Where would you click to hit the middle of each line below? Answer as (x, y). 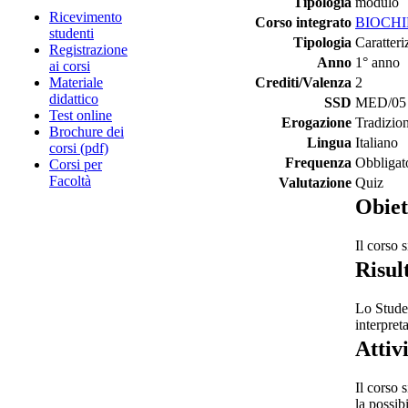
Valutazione (315, 183)
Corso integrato (303, 22)
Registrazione (88, 50)
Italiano (377, 143)
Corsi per (76, 164)
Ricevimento (86, 17)
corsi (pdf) (79, 148)
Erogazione (316, 122)
